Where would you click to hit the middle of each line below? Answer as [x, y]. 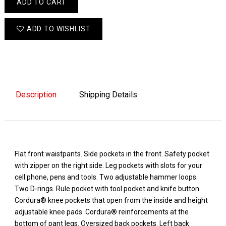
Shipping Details [108, 95]
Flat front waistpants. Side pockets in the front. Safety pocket [112, 154]
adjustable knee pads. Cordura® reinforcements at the [101, 212]
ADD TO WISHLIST [59, 29]
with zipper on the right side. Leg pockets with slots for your [108, 166]
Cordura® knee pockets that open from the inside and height [111, 201]
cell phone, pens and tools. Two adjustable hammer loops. [106, 177]
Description [36, 95]
